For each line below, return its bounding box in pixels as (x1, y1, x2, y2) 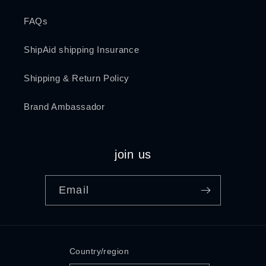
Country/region (69, 246, 129, 256)
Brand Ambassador (24, 101, 105, 112)
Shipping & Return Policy (24, 72, 129, 83)
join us (114, 147, 152, 161)
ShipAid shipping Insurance (24, 44, 140, 55)
